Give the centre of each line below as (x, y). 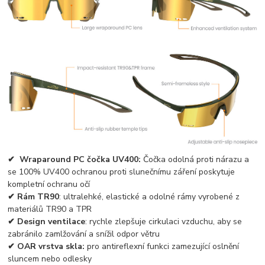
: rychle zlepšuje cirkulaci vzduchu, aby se (164, 222)
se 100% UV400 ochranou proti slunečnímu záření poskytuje (122, 172)
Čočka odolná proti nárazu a (195, 160)
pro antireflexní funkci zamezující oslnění (162, 247)
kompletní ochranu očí (49, 185)
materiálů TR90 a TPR (50, 209)
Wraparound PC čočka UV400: (79, 160)
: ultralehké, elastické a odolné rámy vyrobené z (150, 197)
